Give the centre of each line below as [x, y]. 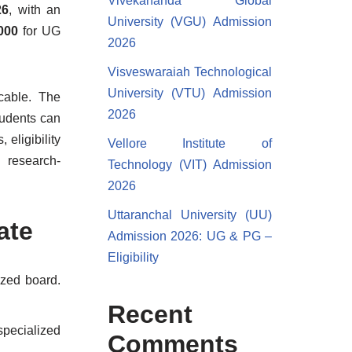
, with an [35, 10]
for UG [39, 31]
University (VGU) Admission [189, 22]
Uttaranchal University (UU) [189, 215]
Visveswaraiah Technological [189, 72]
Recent [150, 314]
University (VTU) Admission [189, 93]
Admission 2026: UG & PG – [189, 236]
